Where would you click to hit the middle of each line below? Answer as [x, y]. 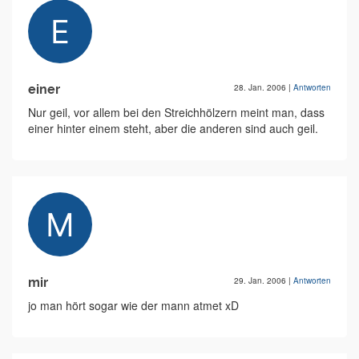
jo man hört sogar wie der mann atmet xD [133, 305]
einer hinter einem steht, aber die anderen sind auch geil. [173, 128]
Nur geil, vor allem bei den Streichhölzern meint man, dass [176, 112]
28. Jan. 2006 [261, 87]
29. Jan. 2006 [261, 280]
